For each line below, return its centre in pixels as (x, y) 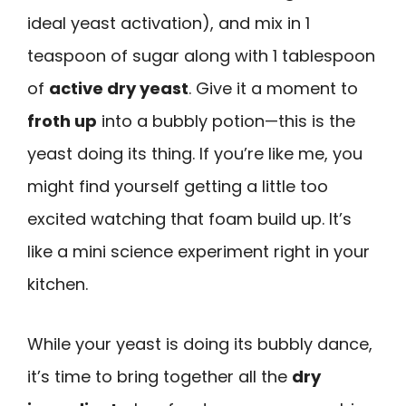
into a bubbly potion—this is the (226, 121)
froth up (62, 121)
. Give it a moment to (273, 88)
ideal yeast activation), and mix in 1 (169, 23)
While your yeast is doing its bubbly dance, (200, 344)
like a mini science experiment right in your (198, 251)
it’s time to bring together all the (159, 377)
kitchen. (58, 284)
